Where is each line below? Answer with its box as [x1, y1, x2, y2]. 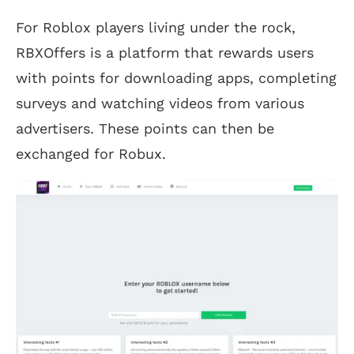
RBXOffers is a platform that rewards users [16, 44, 314, 62]
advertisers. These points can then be [16, 120, 274, 137]
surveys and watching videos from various [16, 95, 304, 112]
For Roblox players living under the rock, [16, 19, 296, 36]
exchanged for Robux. [16, 145, 166, 163]
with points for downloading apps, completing [16, 70, 337, 87]
